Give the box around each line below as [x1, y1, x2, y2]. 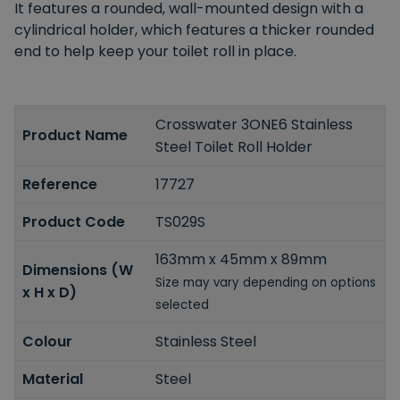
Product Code [22, 211, 125, 232]
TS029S [155, 211, 206, 232]
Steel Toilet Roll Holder [155, 136, 313, 157]
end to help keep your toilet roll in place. [14, 40, 296, 62]
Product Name [22, 125, 128, 146]
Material [22, 368, 83, 389]
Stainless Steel [155, 330, 257, 352]
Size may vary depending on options [155, 273, 377, 291]
